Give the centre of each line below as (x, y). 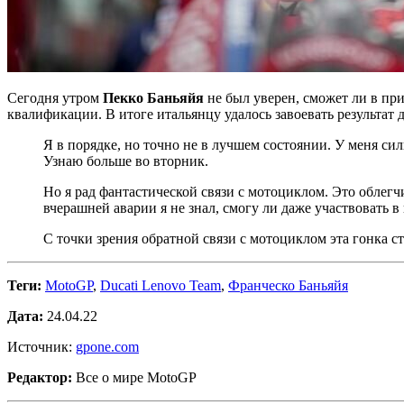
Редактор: (40, 377)
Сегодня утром (55, 97)
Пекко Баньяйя (153, 97)
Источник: (41, 346)
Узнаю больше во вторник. (126, 161)
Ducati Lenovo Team (161, 285)
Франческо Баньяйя (288, 285)
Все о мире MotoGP (134, 377)
